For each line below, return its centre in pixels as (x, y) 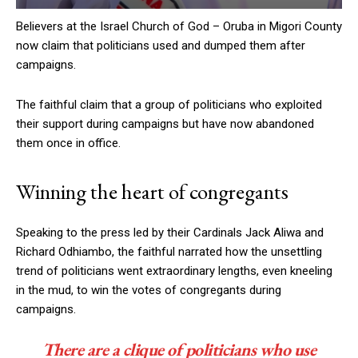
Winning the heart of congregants (152, 192)
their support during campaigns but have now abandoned (165, 124)
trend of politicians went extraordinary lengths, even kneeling (174, 271)
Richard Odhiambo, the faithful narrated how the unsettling (169, 252)
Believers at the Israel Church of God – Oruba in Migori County (179, 27)
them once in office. (68, 143)
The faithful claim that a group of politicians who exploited (169, 105)
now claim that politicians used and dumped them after (161, 46)
